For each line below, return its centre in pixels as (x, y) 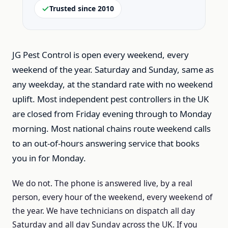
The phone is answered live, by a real (123, 183)
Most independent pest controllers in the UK (123, 99)
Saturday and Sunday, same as (154, 69)
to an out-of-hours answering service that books (106, 143)
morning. (32, 129)
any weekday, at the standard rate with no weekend (112, 84)
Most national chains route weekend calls (131, 129)
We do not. (33, 183)
